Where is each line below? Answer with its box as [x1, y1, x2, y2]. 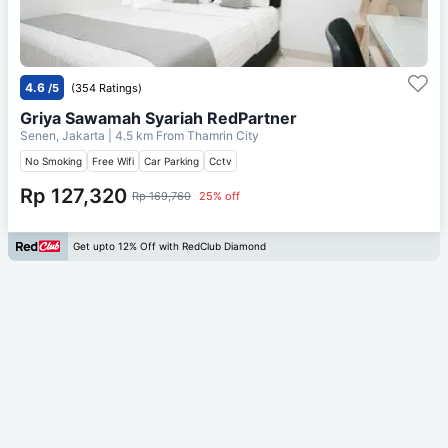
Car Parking [144, 154, 199, 167]
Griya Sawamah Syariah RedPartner [20, 107, 297, 128]
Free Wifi [92, 154, 134, 167]
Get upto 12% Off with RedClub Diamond [73, 240, 266, 253]
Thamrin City [187, 127, 259, 143]
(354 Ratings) [71, 80, 142, 95]
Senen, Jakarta [20, 127, 108, 143]
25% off [199, 188, 240, 203]
